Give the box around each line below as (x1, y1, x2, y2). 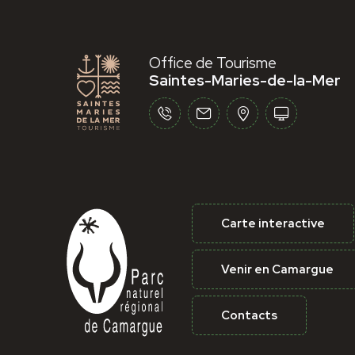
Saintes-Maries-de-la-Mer (149, 71, 342, 91)
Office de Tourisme (149, 53, 277, 74)
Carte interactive (221, 215, 325, 231)
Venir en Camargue (221, 261, 334, 277)
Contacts (221, 307, 277, 323)
